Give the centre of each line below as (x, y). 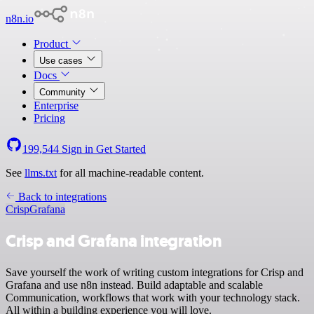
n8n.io (20, 19)
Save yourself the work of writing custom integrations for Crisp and (155, 272)
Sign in (77, 149)
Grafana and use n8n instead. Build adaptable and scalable (134, 285)
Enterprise (56, 105)
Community (64, 92)
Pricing (49, 118)
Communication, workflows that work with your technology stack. (153, 297)
